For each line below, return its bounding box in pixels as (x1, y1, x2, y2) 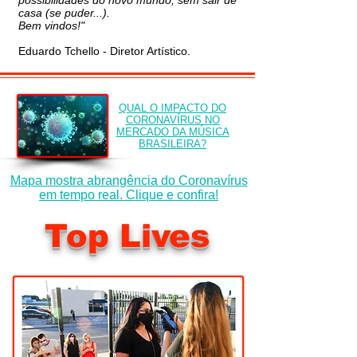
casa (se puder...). (18, 6, 110, 19)
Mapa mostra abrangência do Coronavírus (10, 174, 248, 187)
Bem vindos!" (18, 19, 84, 32)
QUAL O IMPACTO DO (119, 102, 226, 114)
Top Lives (45, 218, 210, 253)
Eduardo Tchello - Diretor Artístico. (18, 45, 194, 57)
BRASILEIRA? (139, 138, 206, 150)
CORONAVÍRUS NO (125, 114, 220, 126)
